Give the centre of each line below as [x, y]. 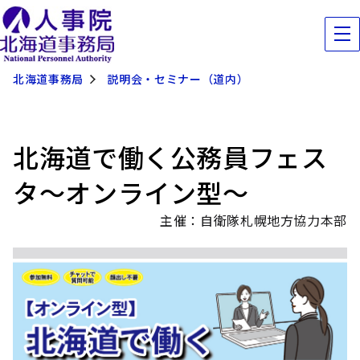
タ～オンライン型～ [131, 192]
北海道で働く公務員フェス [170, 157]
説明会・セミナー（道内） [178, 79]
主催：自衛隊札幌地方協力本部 [254, 220]
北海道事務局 [48, 79]
